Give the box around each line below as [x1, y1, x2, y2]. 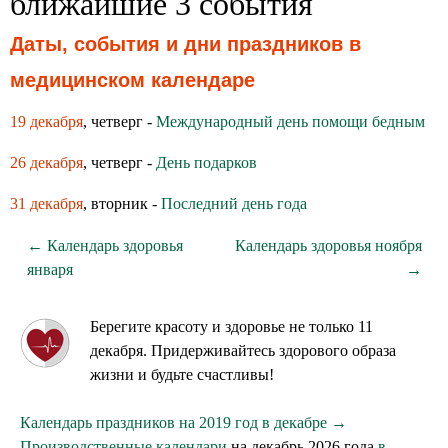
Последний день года [161, 195, 307, 212]
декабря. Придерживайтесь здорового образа [90, 342, 396, 359]
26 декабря [10, 154, 83, 171]
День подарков [156, 154, 257, 171]
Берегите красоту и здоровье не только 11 [90, 318, 373, 335]
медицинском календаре [10, 69, 255, 91]
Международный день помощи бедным [156, 113, 425, 130]
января [26, 261, 73, 278]
